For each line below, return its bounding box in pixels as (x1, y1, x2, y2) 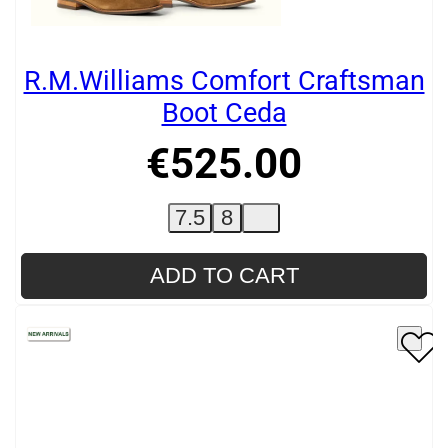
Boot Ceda (161, 97, 287, 130)
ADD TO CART (149, 263, 299, 289)
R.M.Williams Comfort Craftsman (23, 65, 425, 98)
